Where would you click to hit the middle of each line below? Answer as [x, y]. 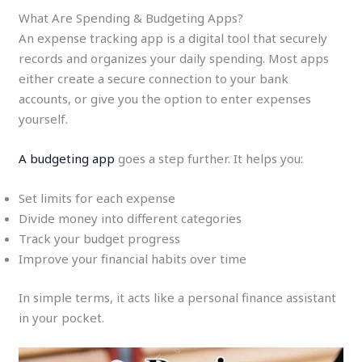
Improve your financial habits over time [133, 259]
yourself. [44, 119]
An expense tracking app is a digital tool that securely [173, 38]
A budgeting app [67, 159]
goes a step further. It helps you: [209, 159]
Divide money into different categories [130, 219]
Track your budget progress [100, 239]
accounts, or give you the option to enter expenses [165, 99]
